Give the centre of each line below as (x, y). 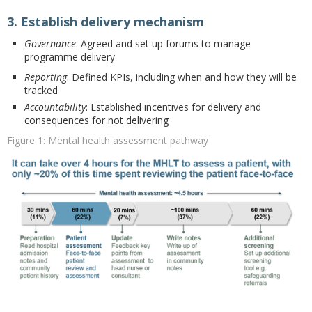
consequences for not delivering (96, 120)
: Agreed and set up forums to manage (163, 44)
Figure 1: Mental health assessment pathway (108, 140)
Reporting (46, 77)
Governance (50, 44)
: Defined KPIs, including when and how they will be (182, 77)
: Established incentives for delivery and (173, 107)
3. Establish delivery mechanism (106, 22)
